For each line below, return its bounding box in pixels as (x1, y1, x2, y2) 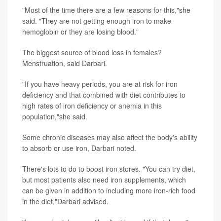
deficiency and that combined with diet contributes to (22, 89, 185, 100)
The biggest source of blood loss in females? (22, 47, 162, 57)
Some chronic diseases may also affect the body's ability (22, 132, 197, 142)
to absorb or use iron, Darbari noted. (22, 143, 136, 153)
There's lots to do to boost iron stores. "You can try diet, (22, 163, 195, 174)
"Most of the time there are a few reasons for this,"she (22, 4, 190, 15)
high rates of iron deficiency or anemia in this (22, 100, 162, 110)
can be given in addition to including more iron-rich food (22, 185, 195, 195)
